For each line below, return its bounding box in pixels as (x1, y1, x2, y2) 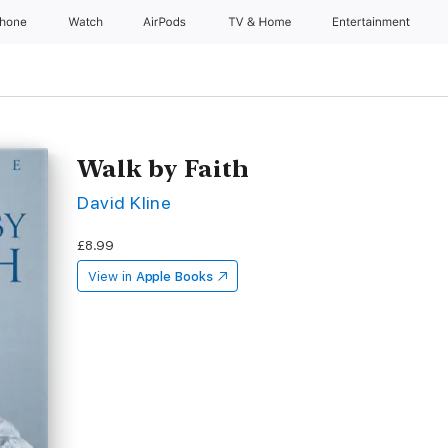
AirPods (143, 15, 190, 29)
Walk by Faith (77, 154, 250, 183)
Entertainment (333, 15, 414, 29)
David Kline (77, 192, 172, 213)
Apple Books (135, 269, 213, 284)
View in (88, 269, 132, 284)
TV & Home (227, 15, 295, 29)
